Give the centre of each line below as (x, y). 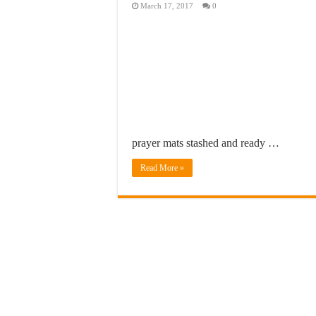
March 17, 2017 (167, 6)
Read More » (162, 168)
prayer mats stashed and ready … (206, 143)
